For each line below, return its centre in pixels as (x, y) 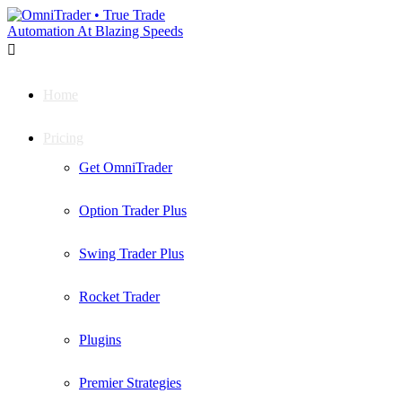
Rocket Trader (119, 297)
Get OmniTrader (126, 167)
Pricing (63, 138)
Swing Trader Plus (131, 253)
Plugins (100, 340)
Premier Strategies (130, 383)
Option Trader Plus (133, 210)
